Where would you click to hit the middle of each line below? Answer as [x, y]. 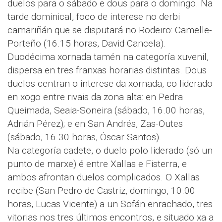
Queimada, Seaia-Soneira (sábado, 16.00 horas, [106, 111]
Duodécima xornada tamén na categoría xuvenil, [108, 57]
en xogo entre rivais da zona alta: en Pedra [95, 97]
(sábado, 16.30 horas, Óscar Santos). [84, 137]
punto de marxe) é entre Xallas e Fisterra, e [97, 164]
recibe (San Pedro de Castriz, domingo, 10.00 [101, 191]
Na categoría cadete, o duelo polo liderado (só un [110, 151]
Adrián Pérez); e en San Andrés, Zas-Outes [95, 124]
